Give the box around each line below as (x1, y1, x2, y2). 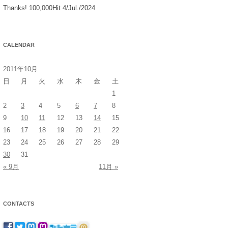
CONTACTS (3, 200, 34, 207)
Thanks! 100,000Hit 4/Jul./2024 (3, 4, 95, 12)
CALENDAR (3, 41, 35, 48)
